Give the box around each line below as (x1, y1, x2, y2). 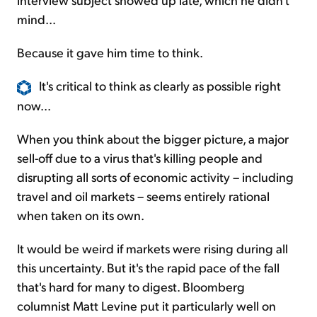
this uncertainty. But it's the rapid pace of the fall (17, 258, 279, 275)
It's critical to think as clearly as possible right (39, 76, 281, 93)
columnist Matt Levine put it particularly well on (17, 296, 276, 313)
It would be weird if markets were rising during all (17, 239, 288, 256)
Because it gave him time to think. (17, 43, 203, 60)
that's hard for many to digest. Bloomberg (17, 277, 245, 294)
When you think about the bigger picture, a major (17, 129, 289, 146)
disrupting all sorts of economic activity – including (17, 168, 294, 185)
